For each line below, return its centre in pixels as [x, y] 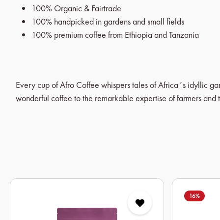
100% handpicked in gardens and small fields [108, 21]
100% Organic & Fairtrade [77, 8]
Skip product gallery [43, 184]
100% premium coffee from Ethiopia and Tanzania [115, 35]
